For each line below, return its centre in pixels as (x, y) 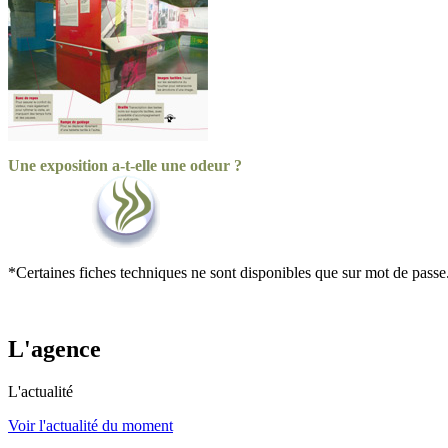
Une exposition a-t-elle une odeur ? (125, 165)
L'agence (54, 348)
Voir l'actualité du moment (90, 425)
